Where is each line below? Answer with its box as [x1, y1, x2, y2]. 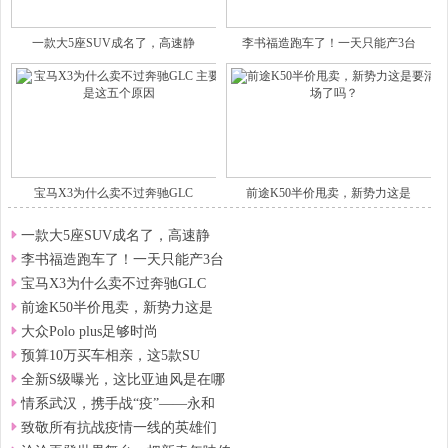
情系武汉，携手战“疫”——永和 [21, 396, 215, 411]
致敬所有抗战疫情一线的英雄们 [21, 420, 217, 435]
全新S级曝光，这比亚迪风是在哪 [21, 372, 225, 387]
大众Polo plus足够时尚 [21, 324, 158, 339]
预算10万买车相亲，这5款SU [21, 348, 200, 363]
